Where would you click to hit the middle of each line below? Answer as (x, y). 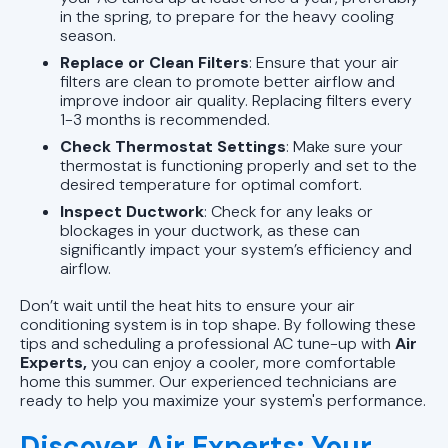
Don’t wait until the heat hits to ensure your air (187, 305)
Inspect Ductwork (132, 211)
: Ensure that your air (324, 62)
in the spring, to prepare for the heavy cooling (227, 16)
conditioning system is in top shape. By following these (218, 324)
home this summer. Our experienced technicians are (208, 381)
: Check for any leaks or (288, 211)
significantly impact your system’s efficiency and (236, 249)
